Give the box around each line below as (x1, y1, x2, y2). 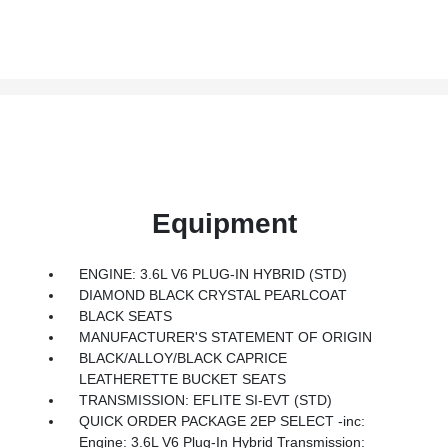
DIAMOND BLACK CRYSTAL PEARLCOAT (78, 286, 347, 303)
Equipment (151, 207, 297, 239)
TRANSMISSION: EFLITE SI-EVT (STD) (78, 391, 332, 408)
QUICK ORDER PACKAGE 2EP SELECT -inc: (78, 412, 365, 429)
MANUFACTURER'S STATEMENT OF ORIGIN (78, 328, 372, 345)
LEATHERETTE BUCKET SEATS (78, 370, 286, 387)
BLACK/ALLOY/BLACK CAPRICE (78, 349, 287, 366)
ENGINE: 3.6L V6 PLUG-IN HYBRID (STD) (78, 265, 347, 282)
